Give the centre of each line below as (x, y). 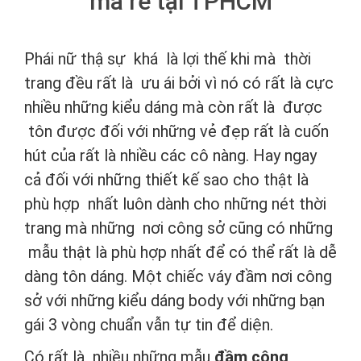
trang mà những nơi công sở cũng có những (178, 228)
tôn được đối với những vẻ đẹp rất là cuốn (176, 131)
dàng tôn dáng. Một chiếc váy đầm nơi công (178, 276)
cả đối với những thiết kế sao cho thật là (166, 179)
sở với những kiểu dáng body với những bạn (174, 300)
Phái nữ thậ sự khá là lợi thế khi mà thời (168, 58)
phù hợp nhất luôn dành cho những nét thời (175, 203)
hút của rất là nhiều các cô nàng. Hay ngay (170, 155)
